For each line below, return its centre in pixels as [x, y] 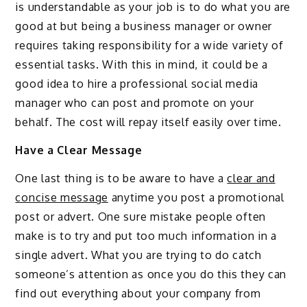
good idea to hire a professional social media [137, 84]
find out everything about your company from [138, 293]
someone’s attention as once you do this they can [151, 274]
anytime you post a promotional [196, 197]
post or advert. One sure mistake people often [140, 216]
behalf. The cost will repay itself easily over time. [148, 122]
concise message [62, 197]
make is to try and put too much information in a [146, 235]
